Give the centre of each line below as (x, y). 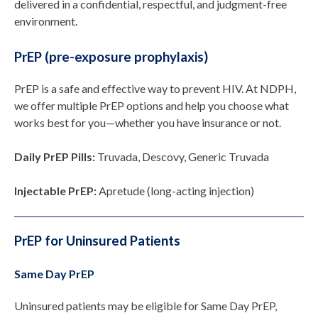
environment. (46, 21)
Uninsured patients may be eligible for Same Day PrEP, (146, 306)
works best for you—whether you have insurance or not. (148, 123)
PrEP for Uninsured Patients (97, 240)
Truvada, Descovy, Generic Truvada (183, 157)
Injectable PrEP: (56, 191)
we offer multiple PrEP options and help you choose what (152, 106)
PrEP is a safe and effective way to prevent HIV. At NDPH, (155, 89)
